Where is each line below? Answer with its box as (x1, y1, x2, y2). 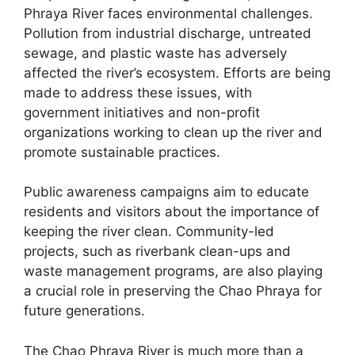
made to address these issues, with (24, 84, 252, 101)
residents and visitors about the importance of (24, 204, 319, 220)
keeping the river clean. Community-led (24, 223, 274, 240)
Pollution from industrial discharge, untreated (24, 25, 311, 41)
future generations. (24, 303, 145, 319)
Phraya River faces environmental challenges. (24, 5, 313, 21)
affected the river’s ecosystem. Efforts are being (24, 64, 330, 81)
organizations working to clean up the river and (24, 124, 323, 140)
